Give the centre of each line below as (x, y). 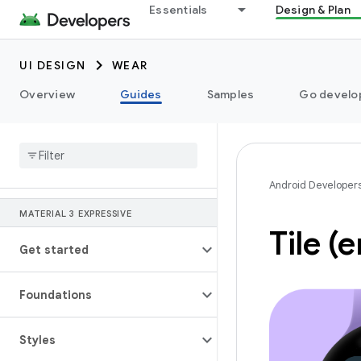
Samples (230, 94)
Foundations (56, 295)
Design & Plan (313, 10)
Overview (47, 94)
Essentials (178, 10)
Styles (37, 340)
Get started (54, 250)
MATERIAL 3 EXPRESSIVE (76, 214)
